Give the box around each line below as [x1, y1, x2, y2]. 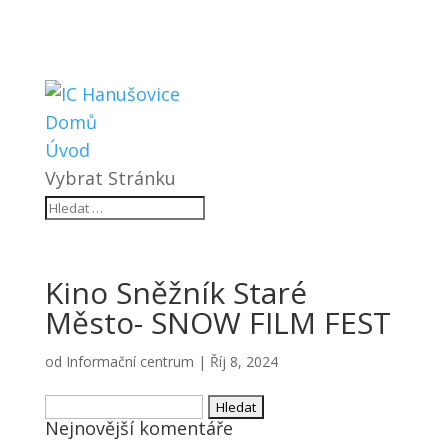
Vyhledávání [43, 392, 146, 416]
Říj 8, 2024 [209, 352, 278, 371]
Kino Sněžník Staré [44, 272, 307, 313]
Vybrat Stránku [44, 166, 176, 190]
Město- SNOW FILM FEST [44, 302, 391, 343]
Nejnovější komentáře [44, 416, 233, 440]
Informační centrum [65, 352, 194, 371]
